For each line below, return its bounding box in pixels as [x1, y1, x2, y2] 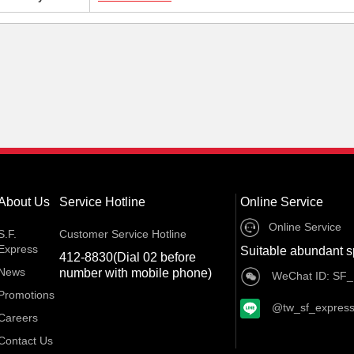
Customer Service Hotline [59, 228, 186, 240]
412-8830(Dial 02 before [59, 250, 196, 264]
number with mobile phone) [59, 266, 212, 280]
